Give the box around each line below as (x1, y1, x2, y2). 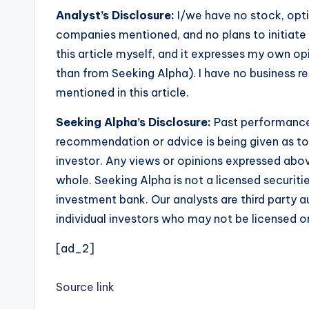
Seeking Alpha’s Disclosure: (56, 115, 211, 129)
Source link (56, 280, 114, 294)
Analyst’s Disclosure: (56, 8, 175, 22)
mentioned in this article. (56, 86, 189, 99)
